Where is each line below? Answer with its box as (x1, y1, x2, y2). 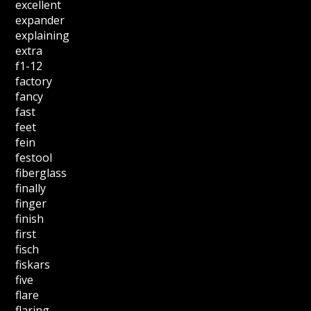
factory (15, 74, 53, 90)
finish (15, 211, 44, 227)
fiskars (15, 257, 51, 273)
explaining (15, 28, 70, 44)
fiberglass (15, 165, 67, 181)
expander (15, 12, 65, 28)
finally (15, 180, 47, 196)
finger (15, 196, 47, 212)
